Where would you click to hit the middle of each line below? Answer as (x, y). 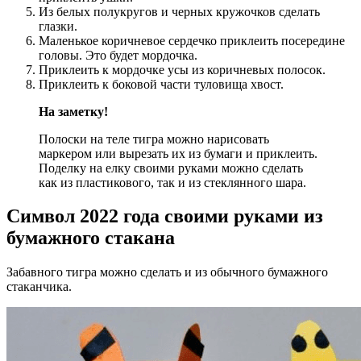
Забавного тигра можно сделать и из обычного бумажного (167, 272)
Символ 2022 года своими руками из (165, 216)
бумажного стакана (91, 238)
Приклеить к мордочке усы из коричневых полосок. (182, 69)
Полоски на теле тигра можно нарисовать (154, 139)
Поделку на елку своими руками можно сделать (171, 168)
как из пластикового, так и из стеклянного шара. (172, 182)
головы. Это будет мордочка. (118, 55)
